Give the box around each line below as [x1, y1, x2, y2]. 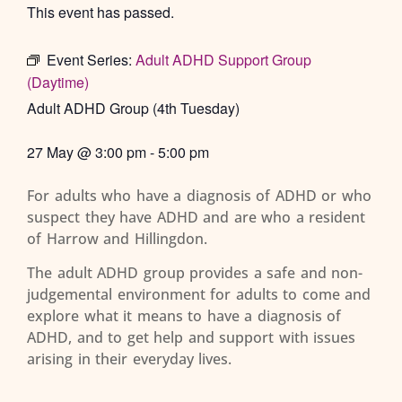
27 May [27, 141, 74, 162]
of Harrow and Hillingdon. [27, 228, 207, 249]
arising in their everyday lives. [27, 349, 232, 370]
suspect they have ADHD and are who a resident [27, 206, 365, 227]
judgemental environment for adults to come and [27, 284, 371, 305]
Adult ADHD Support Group [135, 48, 311, 70]
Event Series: [47, 48, 135, 70]
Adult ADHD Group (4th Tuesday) [27, 97, 240, 118]
